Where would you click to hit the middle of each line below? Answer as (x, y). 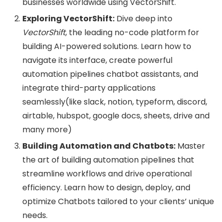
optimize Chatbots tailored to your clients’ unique (118, 201)
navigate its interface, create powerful (97, 60)
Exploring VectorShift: (68, 18)
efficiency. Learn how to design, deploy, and (106, 187)
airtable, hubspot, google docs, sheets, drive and (116, 115)
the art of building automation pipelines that (108, 160)
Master (190, 146)
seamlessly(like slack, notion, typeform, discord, (115, 102)
